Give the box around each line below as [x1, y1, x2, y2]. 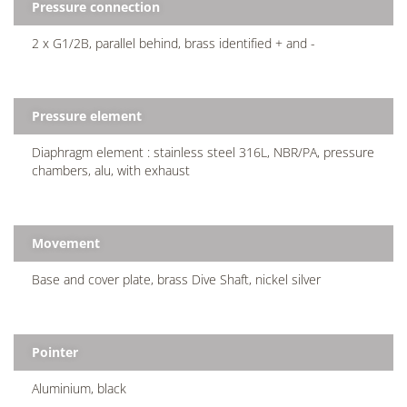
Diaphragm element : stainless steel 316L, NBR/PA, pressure [32, 143, 374, 161]
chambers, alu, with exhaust [32, 161, 190, 179]
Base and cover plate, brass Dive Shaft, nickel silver [32, 270, 321, 288]
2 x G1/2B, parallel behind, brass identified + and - [32, 34, 315, 52]
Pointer [32, 342, 78, 361]
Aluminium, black [32, 379, 126, 397]
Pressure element [32, 106, 142, 124]
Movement [32, 233, 100, 252]
